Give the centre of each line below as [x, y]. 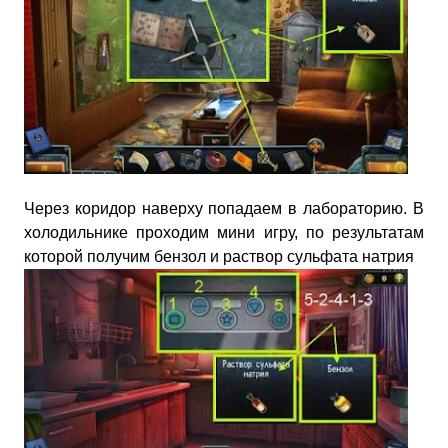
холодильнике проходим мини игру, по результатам [224, 232]
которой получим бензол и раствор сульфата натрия [219, 256]
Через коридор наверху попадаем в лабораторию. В [224, 208]
